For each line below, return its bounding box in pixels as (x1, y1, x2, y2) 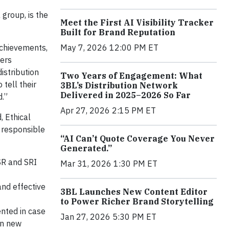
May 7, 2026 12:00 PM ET (60, 42, 158, 53)
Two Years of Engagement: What (60, 70, 202, 81)
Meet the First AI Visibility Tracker (60, 17, 214, 28)
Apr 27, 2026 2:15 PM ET (60, 105, 156, 116)
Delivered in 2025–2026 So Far (60, 89, 191, 100)
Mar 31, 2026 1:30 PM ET (60, 158, 157, 169)
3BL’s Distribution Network (60, 80, 178, 90)
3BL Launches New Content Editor (60, 186, 208, 197)
